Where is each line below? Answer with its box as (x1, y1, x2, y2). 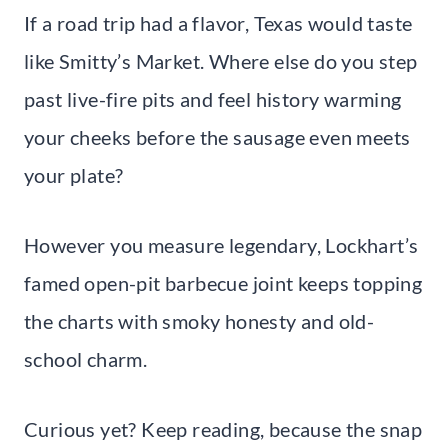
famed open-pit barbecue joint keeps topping (24, 270, 423, 295)
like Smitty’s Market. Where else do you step (24, 48, 418, 73)
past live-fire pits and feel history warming (24, 86, 402, 111)
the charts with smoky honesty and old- (24, 308, 375, 333)
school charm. (24, 346, 148, 371)
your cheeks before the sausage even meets (24, 124, 411, 149)
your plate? (24, 162, 124, 187)
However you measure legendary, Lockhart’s (24, 232, 419, 257)
